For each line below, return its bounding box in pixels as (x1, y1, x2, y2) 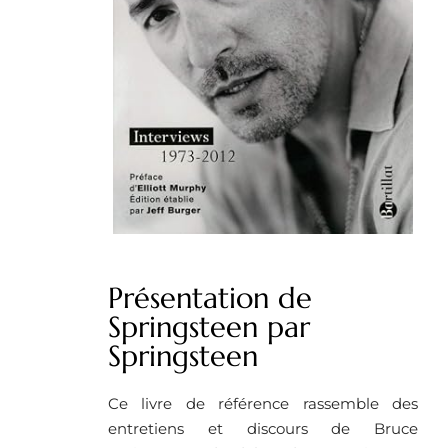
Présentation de (108, 280, 312, 317)
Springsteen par (108, 309, 310, 346)
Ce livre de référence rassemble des (108, 394, 418, 414)
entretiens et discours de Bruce (108, 419, 418, 439)
